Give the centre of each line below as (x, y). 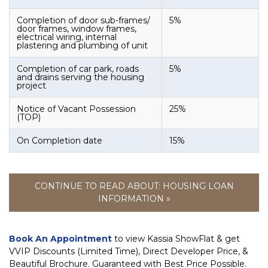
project (31, 86)
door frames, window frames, (77, 29)
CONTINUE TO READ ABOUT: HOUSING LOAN (134, 186)
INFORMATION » (134, 199)
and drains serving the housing (80, 77)
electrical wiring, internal (67, 37)
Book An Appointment (60, 239)
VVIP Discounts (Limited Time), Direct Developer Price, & (129, 251)
